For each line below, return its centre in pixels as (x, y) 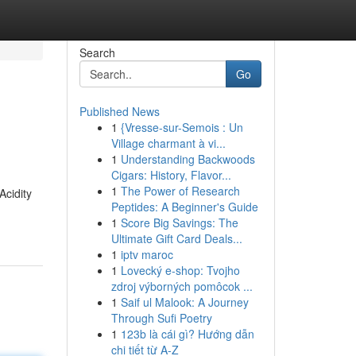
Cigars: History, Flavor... (171, 175)
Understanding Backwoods (188, 159)
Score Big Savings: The (179, 222)
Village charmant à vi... (168, 143)
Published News (119, 111)
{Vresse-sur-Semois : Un (182, 127)
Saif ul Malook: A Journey (184, 302)
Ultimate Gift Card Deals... (176, 238)
